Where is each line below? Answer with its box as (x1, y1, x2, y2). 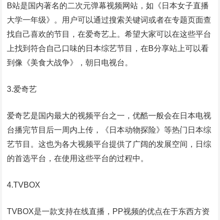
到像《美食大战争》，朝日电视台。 (7, 58, 133, 67)
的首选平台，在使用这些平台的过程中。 (7, 154, 149, 163)
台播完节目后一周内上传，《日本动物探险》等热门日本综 (7, 126, 212, 135)
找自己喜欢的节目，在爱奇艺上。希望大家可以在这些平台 (7, 30, 212, 39)
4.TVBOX (7, 181, 41, 190)
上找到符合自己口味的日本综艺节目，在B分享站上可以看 (7, 44, 209, 53)
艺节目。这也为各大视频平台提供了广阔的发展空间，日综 (7, 140, 212, 149)
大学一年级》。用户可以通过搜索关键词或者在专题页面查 (7, 16, 212, 25)
